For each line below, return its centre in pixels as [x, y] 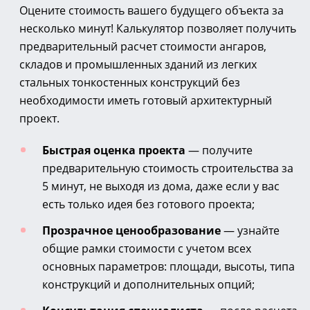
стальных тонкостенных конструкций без [130, 82]
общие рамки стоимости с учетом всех [147, 248]
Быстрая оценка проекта [114, 150]
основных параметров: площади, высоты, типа [168, 266]
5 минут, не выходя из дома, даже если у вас [161, 186]
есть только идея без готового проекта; [148, 204]
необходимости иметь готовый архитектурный [146, 100]
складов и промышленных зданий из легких [138, 64]
